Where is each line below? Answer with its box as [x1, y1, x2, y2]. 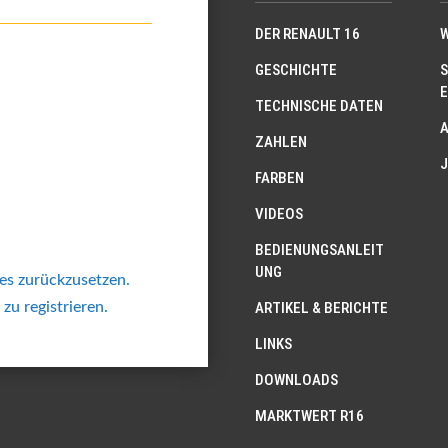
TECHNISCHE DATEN [255, 96, 384, 115]
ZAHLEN [255, 132, 308, 151]
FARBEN [255, 168, 305, 187]
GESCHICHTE [255, 60, 338, 79]
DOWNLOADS [255, 370, 339, 389]
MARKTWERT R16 [255, 406, 365, 425]
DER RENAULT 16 [255, 24, 361, 43]
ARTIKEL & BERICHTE [255, 298, 389, 317]
